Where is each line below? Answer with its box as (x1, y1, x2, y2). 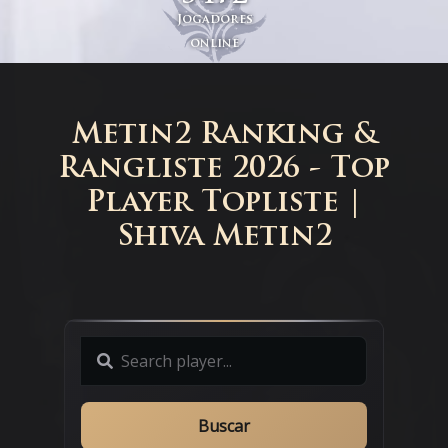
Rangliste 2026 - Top (58, 155, 390, 185)
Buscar (198, 415, 250, 438)
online (190, 38, 240, 51)
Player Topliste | (86, 189, 362, 219)
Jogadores (176, 14, 253, 27)
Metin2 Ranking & (71, 121, 377, 151)
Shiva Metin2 (116, 223, 332, 253)
